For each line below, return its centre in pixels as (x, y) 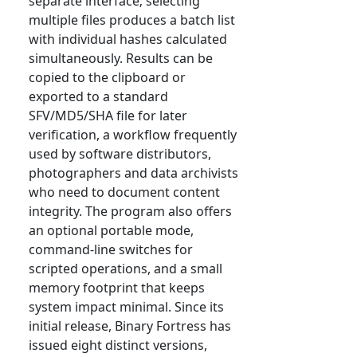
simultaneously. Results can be (121, 59)
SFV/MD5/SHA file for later (108, 116)
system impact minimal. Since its (126, 307)
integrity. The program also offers (130, 212)
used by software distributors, (120, 154)
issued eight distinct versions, (118, 345)
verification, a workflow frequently (133, 135)
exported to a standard (98, 97)
